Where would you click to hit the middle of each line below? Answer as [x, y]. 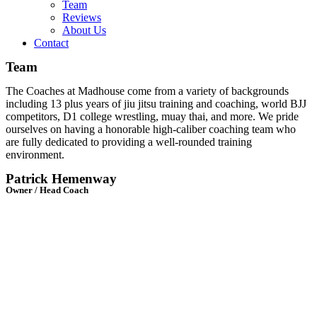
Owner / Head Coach [47, 190]
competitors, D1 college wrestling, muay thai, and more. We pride [152, 116]
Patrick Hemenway [61, 179]
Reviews [82, 17]
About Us [84, 30]
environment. [35, 155]
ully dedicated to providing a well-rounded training [139, 142]
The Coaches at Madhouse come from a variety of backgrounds [147, 91]
